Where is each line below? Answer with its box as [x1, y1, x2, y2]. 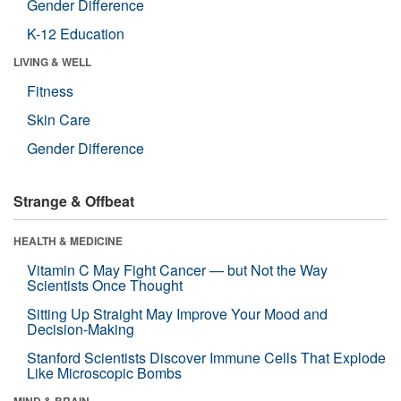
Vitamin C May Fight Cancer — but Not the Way [27, 259, 328, 280]
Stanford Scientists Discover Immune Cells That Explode [27, 346, 386, 368]
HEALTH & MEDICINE [13, 232, 123, 249]
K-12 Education [27, 22, 124, 44]
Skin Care [27, 108, 90, 130]
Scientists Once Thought [27, 274, 183, 295]
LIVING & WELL [13, 53, 91, 70]
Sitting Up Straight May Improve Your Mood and [27, 303, 328, 324]
